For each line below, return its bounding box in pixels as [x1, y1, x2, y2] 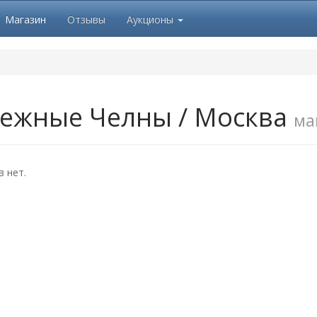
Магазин [5, 13, 46, 26]
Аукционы [127, 13, 176, 26]
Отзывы [67, 13, 105, 26]
